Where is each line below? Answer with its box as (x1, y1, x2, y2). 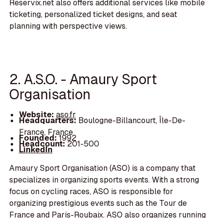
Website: (18, 109, 56, 120)
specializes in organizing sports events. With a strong (9, 175, 200, 185)
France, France (18, 127, 73, 137)
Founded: (18, 133, 57, 144)
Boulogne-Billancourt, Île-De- (78, 115, 185, 126)
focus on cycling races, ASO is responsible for (9, 186, 174, 197)
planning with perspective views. (9, 20, 127, 31)
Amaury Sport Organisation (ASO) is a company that (9, 163, 196, 174)
